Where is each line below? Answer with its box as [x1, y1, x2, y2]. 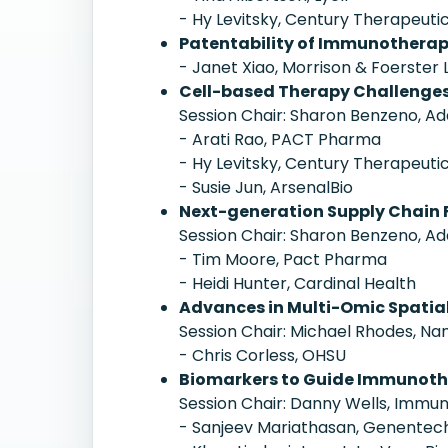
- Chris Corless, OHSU [179, 344, 346, 367]
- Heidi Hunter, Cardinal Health [179, 272, 416, 295]
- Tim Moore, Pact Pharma [179, 248, 387, 271]
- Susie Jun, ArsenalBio [179, 176, 353, 199]
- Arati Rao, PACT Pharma [179, 128, 381, 151]
